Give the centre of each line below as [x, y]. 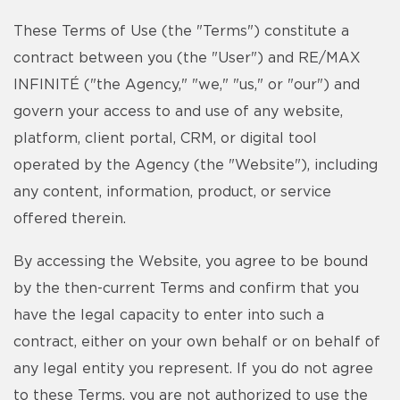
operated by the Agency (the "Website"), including [196, 165]
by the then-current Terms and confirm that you [186, 288]
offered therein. [70, 219]
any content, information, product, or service [172, 192]
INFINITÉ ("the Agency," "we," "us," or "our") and [187, 85]
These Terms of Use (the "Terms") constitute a [181, 31]
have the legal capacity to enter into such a [169, 315]
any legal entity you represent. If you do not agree [193, 369]
